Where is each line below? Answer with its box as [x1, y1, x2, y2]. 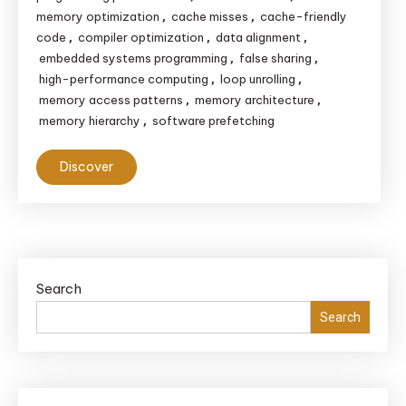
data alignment [216, 30, 301, 44]
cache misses [171, 9, 248, 24]
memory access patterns [39, 92, 183, 107]
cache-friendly [260, 9, 347, 24]
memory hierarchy [39, 113, 140, 128]
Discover [60, 159, 113, 175]
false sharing [239, 51, 312, 65]
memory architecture [195, 92, 314, 107]
